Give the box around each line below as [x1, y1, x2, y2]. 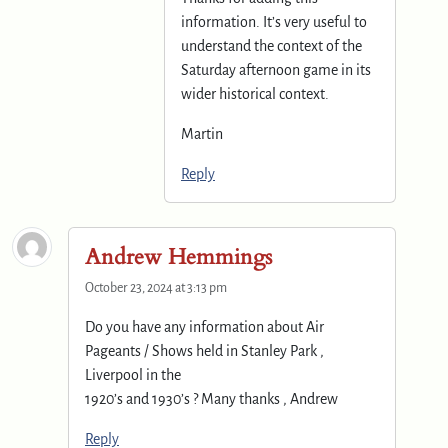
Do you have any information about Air [85, 318, 324, 335]
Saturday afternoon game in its [181, 61, 371, 78]
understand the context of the [181, 37, 362, 54]
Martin [181, 125, 223, 142]
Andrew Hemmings [85, 241, 272, 272]
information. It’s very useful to [181, 13, 367, 30]
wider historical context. [181, 85, 329, 102]
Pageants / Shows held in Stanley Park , [85, 342, 324, 359]
